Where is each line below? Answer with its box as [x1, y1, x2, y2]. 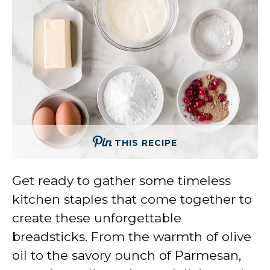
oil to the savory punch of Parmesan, [12, 247, 241, 263]
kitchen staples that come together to [12, 191, 252, 207]
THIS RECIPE [115, 137, 177, 148]
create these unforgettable [12, 210, 181, 225]
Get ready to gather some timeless [12, 172, 231, 188]
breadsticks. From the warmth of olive [12, 228, 251, 244]
